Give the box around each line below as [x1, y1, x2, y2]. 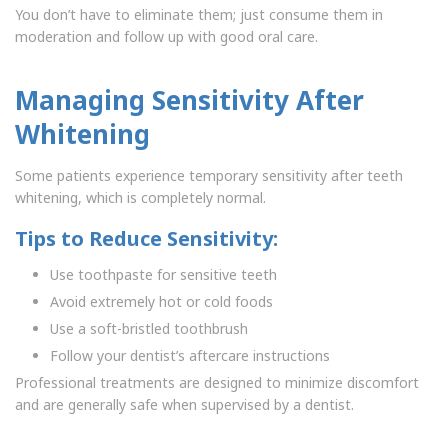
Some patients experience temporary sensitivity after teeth [15, 166, 403, 186]
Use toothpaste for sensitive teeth [50, 264, 277, 284]
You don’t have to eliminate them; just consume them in [15, 5, 383, 25]
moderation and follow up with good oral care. [15, 27, 318, 47]
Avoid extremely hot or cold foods [50, 291, 273, 311]
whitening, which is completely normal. [15, 188, 266, 208]
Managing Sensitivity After [15, 82, 364, 119]
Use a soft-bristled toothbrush [50, 318, 248, 338]
